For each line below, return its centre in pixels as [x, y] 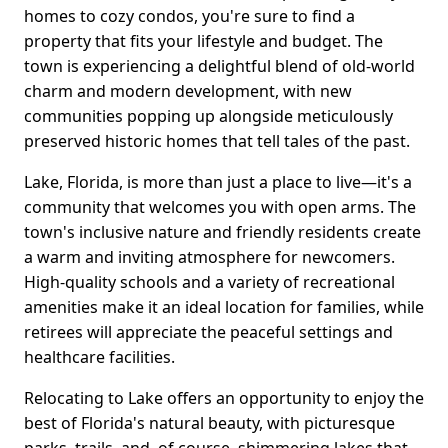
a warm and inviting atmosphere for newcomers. [209, 257]
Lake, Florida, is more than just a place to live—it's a [218, 182]
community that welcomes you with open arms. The [220, 207]
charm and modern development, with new [188, 91]
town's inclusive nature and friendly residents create [222, 232]
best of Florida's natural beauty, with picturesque [209, 423]
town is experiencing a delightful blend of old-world [219, 66]
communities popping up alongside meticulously [208, 116]
